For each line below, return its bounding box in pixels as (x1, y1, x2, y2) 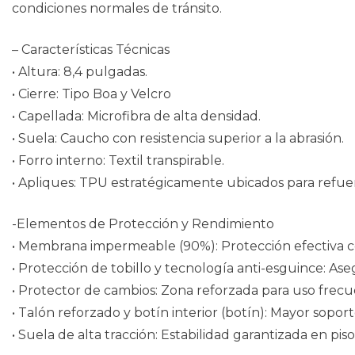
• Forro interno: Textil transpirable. (12, 153, 224, 169)
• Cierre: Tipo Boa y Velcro (12, 86, 171, 102)
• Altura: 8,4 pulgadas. (12, 64, 147, 80)
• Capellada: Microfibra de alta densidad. (12, 109, 261, 124)
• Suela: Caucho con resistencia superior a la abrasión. (12, 131, 344, 147)
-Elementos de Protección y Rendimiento (12, 216, 274, 232)
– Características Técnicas (12, 42, 170, 58)
